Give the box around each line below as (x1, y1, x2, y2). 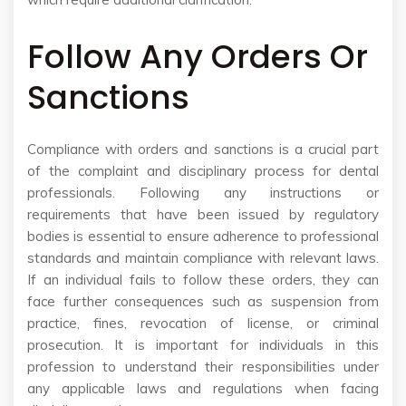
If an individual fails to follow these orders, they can (27, 271, 379, 289)
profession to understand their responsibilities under (27, 358, 379, 376)
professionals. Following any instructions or (27, 184, 379, 202)
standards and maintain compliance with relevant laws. (27, 249, 379, 267)
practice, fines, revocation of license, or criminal (27, 314, 379, 333)
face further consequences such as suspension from (27, 293, 379, 311)
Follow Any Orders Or (27, 34, 368, 81)
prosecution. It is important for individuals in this (27, 336, 379, 354)
